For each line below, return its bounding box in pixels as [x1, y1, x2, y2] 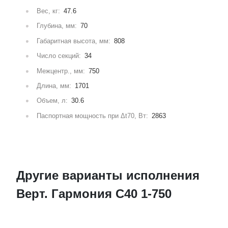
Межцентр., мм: [35, 67, 88, 75]
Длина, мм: [35, 81, 74, 90]
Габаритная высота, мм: [35, 37, 113, 45]
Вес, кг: [35, 7, 63, 15]
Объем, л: [35, 97, 70, 105]
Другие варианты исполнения [16, 168, 200, 183]
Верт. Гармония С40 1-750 [16, 187, 172, 201]
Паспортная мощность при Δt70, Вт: [35, 111, 151, 120]
